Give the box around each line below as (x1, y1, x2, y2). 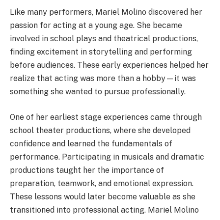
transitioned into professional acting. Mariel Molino (10, 205, 199, 215)
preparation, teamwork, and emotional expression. (10, 178, 193, 188)
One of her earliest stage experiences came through (10, 112, 202, 122)
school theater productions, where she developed (10, 125, 191, 135)
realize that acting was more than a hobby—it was (10, 74, 196, 83)
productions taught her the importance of (10, 165, 164, 175)
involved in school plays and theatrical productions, (10, 34, 198, 44)
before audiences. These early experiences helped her (10, 60, 209, 70)
